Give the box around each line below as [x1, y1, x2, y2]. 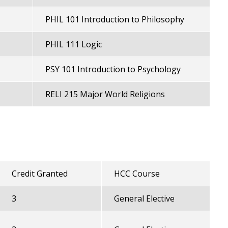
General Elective [113, 193, 175, 204]
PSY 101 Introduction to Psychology [45, 64, 181, 75]
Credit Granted [11, 168, 68, 179]
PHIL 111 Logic [45, 39, 102, 50]
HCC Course [113, 168, 160, 179]
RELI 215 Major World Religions [45, 89, 165, 100]
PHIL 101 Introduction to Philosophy [45, 14, 184, 25]
